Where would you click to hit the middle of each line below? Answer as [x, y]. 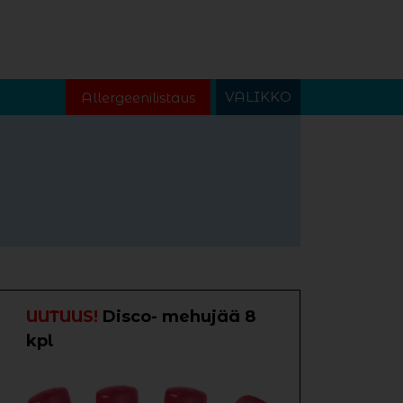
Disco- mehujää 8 [179, 317]
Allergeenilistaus [138, 98]
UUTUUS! [64, 317]
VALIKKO [258, 97]
